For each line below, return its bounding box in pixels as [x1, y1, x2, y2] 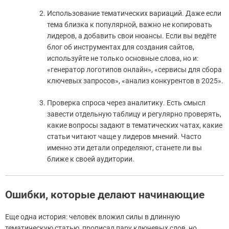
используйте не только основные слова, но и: [47, 54, 198, 62]
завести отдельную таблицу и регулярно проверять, [47, 109, 221, 118]
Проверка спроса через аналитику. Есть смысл [47, 98, 205, 107]
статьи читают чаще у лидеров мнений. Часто [47, 132, 201, 141]
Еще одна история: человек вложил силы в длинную [5, 212, 180, 221]
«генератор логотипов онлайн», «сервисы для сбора [47, 65, 222, 74]
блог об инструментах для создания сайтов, [47, 42, 194, 51]
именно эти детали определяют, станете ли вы [47, 143, 202, 152]
